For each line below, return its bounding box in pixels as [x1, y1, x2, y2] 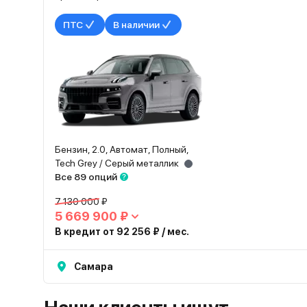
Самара [74, 261, 113, 272]
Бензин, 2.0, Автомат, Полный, [55, 144, 189, 155]
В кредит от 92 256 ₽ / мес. [55, 226, 189, 237]
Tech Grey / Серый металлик [55, 158, 179, 169]
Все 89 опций [55, 171, 117, 182]
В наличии [113, 19, 160, 30]
